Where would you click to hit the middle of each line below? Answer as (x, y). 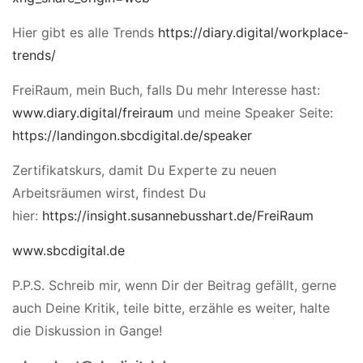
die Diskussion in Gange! (87, 330)
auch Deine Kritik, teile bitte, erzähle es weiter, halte (171, 307)
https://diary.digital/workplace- (253, 32)
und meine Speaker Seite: (253, 112)
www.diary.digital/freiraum (93, 112)
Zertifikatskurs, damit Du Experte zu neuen (144, 170)
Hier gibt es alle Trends (85, 32)
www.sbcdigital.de (68, 250)
